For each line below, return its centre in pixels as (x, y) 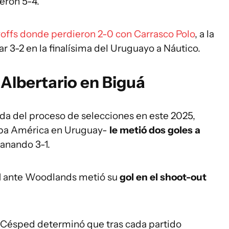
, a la (204, 34)
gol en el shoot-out (163, 177)
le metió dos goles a (155, 130)
